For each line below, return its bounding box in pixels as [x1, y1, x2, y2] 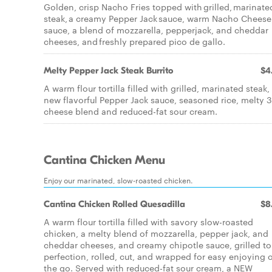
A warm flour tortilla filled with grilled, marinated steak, [44, 82, 270, 94]
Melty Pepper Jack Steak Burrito [44, 65, 173, 76]
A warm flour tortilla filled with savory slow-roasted [44, 216, 253, 228]
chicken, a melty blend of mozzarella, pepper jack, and [44, 227, 268, 239]
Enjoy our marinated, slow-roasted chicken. [44, 174, 193, 185]
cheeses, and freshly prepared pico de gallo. [44, 35, 225, 47]
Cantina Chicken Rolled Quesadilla [44, 199, 185, 209]
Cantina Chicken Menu [44, 153, 165, 168]
